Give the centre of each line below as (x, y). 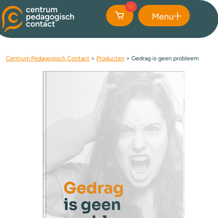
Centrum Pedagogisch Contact (48, 58)
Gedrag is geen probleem (165, 58)
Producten (110, 58)
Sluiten (160, 30)
